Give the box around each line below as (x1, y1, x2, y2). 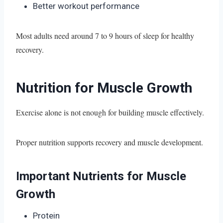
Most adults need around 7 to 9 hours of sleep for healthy (16, 30, 194, 41)
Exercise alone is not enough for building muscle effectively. (16, 107, 204, 117)
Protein (33, 210, 60, 221)
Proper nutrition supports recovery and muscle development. (16, 136, 203, 147)
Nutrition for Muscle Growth (16, 79, 192, 96)
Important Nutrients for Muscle (16, 169, 186, 183)
